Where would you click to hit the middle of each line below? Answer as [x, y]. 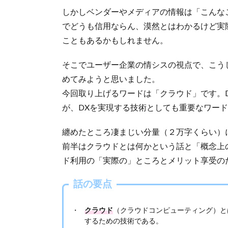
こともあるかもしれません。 [115, 40]
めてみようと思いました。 [111, 79]
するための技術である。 [124, 221]
